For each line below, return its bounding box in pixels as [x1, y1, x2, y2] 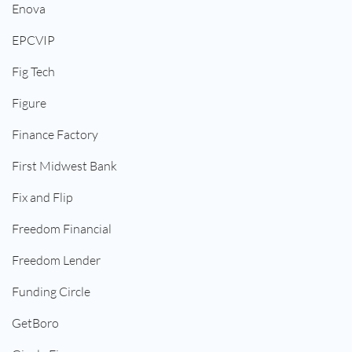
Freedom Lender [12, 252, 101, 269]
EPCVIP [12, 32, 55, 49]
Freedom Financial [12, 221, 112, 237]
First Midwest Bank [12, 158, 117, 174]
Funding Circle [12, 284, 90, 300]
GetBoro [12, 315, 59, 332]
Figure [12, 95, 46, 112]
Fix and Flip [12, 189, 73, 206]
